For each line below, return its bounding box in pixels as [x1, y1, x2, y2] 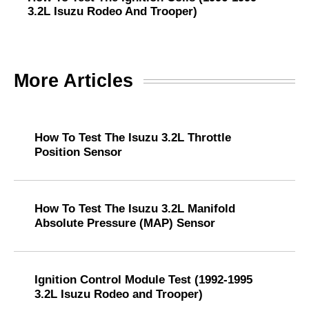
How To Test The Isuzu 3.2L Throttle [34, 130, 231, 145]
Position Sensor [34, 145, 122, 159]
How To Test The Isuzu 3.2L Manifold [34, 201, 235, 216]
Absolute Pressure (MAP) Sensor [34, 216, 215, 230]
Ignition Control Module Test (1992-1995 [34, 272, 252, 287]
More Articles [14, 70, 133, 92]
